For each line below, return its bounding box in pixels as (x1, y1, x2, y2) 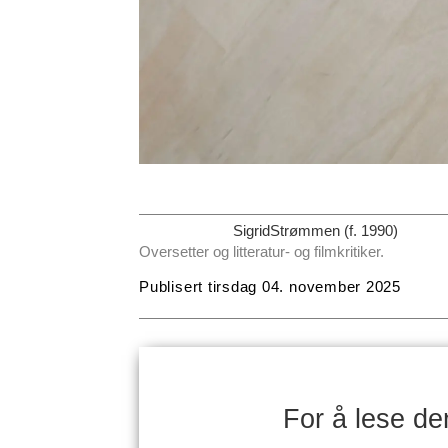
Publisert (139, 277, 204, 295)
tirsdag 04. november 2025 (207, 277, 401, 295)
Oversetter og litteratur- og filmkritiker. (151, 242, 385, 260)
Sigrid (232, 221, 270, 239)
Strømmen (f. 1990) (269, 221, 398, 239)
